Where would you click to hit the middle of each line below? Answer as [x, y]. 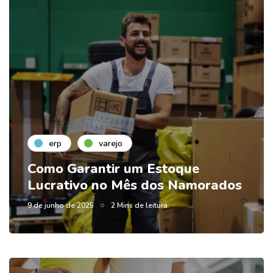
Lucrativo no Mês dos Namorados [135, 186]
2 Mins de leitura [139, 206]
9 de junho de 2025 [61, 206]
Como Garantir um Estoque [113, 169]
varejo [111, 143]
